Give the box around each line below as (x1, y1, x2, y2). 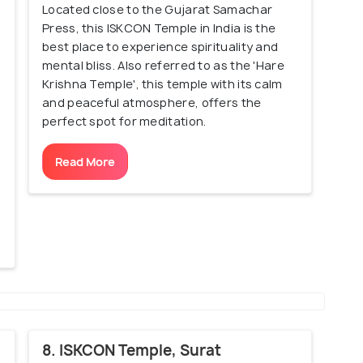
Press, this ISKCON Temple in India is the (42, 20, 276, 36)
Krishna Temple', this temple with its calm (42, 76, 283, 92)
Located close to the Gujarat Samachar (42, 2, 273, 18)
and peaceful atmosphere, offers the (42, 95, 262, 111)
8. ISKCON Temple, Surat (42, 340, 221, 361)
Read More (55, 154, 115, 170)
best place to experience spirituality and (42, 39, 279, 55)
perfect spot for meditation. (42, 113, 207, 130)
